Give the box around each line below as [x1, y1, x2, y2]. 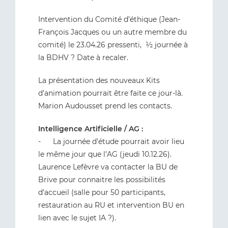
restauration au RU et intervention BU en [38, 201, 184, 210]
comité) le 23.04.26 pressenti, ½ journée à [38, 40, 188, 49]
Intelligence [38, 124, 84, 133]
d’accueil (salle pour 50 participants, [38, 188, 165, 197]
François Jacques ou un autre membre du [38, 27, 187, 37]
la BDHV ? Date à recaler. [38, 53, 128, 62]
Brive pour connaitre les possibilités [38, 175, 165, 184]
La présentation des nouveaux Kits [38, 76, 160, 85]
